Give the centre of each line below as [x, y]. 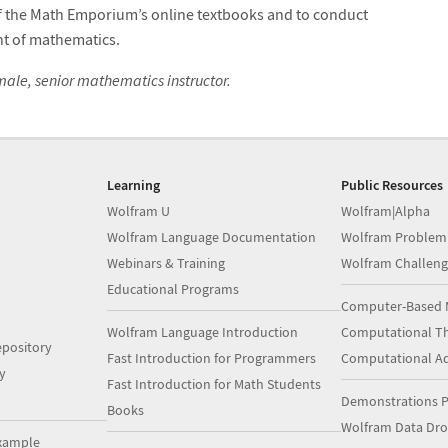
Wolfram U [139, 210]
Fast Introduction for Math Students [214, 383]
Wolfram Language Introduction [203, 331]
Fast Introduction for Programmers [212, 357]
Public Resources [391, 184]
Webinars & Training [166, 262]
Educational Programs [173, 288]
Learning [134, 184]
